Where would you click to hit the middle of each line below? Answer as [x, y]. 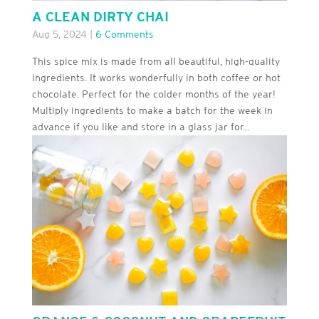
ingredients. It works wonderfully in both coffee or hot [156, 78]
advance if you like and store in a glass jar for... [140, 127]
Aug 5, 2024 [59, 35]
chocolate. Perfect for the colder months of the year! [153, 94]
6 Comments [124, 35]
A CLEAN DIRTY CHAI [100, 17]
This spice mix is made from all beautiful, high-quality [156, 62]
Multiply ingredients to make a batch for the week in [152, 111]
